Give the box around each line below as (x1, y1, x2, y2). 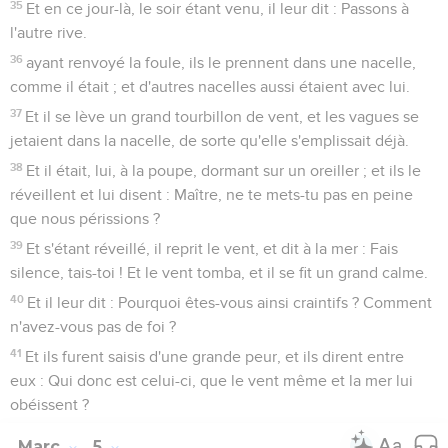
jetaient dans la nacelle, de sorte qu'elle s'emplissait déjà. (10, 132, 409, 149)
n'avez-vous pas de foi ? (10, 318, 176, 335)
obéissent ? (10, 396, 89, 413)
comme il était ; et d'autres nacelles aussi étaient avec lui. (10, 78, 410, 95)
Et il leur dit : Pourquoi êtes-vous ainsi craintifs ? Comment (27, 294, 433, 311)
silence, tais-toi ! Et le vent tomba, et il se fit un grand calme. (10, 264, 428, 281)
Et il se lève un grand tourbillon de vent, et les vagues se (25, 108, 420, 125)
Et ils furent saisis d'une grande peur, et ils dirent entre (25, 348, 405, 365)
